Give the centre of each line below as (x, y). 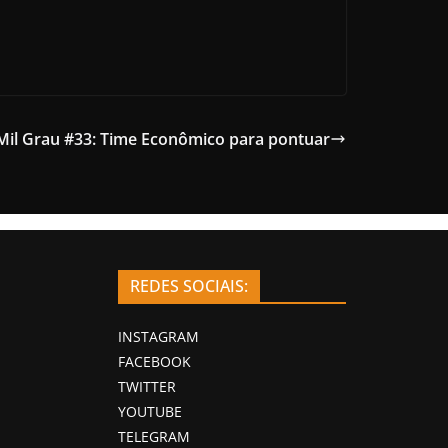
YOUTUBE (150, 411)
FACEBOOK (154, 361)
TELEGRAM (154, 436)
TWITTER (147, 386)
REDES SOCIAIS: (189, 285)
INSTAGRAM (158, 336)
